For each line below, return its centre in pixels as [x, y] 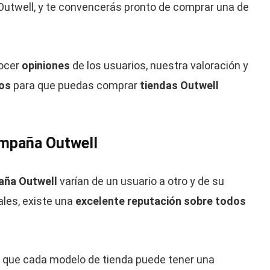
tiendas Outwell [179, 86]
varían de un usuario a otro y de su [140, 181]
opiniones [46, 66]
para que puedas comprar [75, 86]
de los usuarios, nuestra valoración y [159, 66]
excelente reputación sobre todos [160, 201]
